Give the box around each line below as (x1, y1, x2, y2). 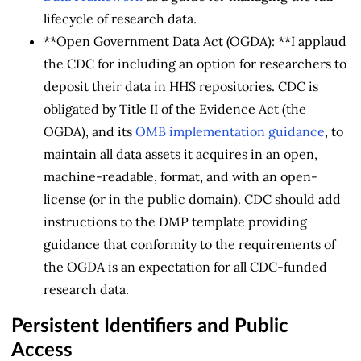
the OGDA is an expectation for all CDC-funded (44, 258, 327, 275)
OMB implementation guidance (135, 122, 325, 139)
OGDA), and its (44, 122, 135, 139)
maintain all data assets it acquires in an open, (44, 145, 317, 162)
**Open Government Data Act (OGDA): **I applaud (44, 32, 346, 49)
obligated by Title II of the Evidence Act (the (44, 100, 306, 117)
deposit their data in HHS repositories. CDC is (44, 77, 318, 94)
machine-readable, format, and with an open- (44, 168, 317, 185)
